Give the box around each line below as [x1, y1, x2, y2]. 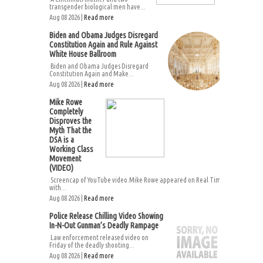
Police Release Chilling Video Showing [49, 211, 163, 221]
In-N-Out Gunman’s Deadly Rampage [49, 221, 159, 230]
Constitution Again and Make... [49, 70, 134, 77]
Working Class [49, 144, 93, 154]
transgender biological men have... [49, 3, 146, 11]
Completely [49, 107, 83, 116]
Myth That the [49, 126, 92, 135]
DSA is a [49, 135, 74, 144]
